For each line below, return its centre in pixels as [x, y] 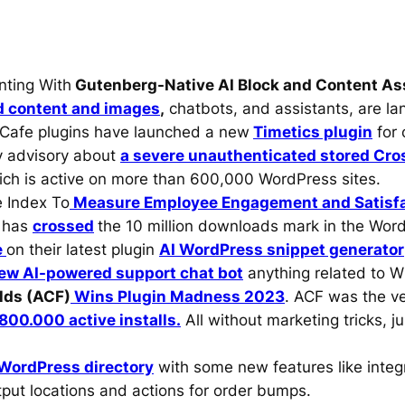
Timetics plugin [313, 132]
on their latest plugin [83, 249]
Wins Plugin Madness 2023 [178, 296]
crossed [63, 226]
